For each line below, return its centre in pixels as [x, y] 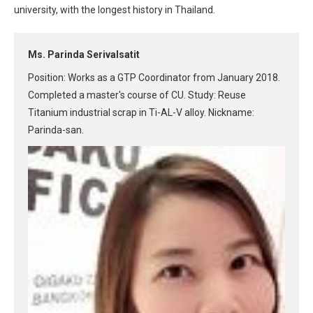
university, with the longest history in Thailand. [115, 9]
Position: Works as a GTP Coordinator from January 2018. [154, 77]
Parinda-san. [56, 130]
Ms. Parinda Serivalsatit [84, 54]
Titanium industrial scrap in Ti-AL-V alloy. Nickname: [141, 112]
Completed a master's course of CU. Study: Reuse [137, 95]
